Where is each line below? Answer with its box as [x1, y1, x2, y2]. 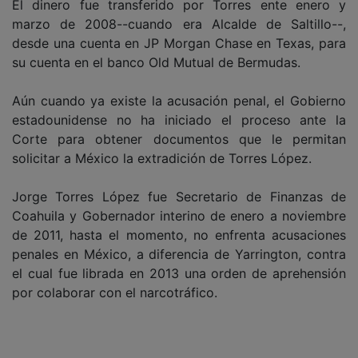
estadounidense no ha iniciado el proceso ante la [12, 111, 346, 128]
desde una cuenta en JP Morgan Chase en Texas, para [12, 34, 346, 51]
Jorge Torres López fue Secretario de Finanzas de [12, 188, 346, 205]
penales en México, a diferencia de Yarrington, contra [12, 245, 346, 262]
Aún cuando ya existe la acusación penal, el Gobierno [12, 92, 346, 109]
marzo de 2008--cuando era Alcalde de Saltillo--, [12, 15, 346, 32]
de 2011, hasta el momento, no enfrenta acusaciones [12, 226, 346, 243]
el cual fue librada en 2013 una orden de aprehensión [12, 265, 346, 281]
